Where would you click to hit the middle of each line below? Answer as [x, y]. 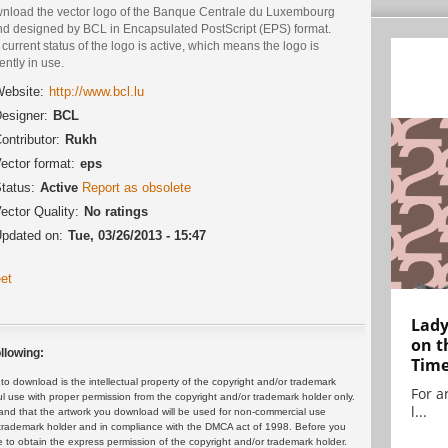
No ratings [116, 212]
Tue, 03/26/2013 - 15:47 [137, 236]
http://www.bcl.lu [96, 92]
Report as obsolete [136, 188]
